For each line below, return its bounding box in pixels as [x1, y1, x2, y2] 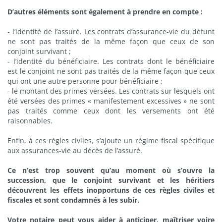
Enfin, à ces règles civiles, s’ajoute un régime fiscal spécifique [7, 136, 215, 145]
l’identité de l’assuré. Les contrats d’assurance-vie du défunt [12, 27, 215, 36]
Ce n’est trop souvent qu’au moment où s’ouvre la [7, 166, 215, 175]
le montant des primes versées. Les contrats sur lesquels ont [12, 86, 215, 96]
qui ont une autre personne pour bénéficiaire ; [7, 76, 163, 86]
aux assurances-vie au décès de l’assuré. [7, 146, 142, 155]
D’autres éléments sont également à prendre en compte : [7, 7, 203, 16]
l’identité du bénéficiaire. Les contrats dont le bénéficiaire [13, 56, 215, 66]
